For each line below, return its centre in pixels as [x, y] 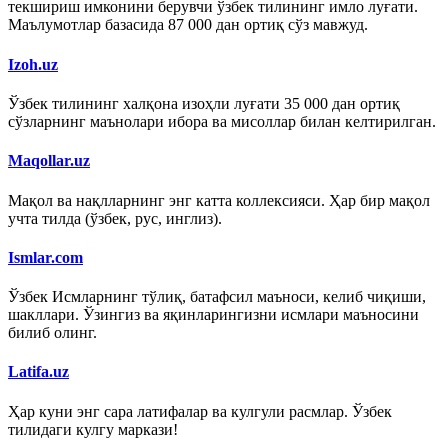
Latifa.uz [38, 372]
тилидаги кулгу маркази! [93, 429]
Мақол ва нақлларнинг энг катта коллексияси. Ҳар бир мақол [219, 200]
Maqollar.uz [49, 161]
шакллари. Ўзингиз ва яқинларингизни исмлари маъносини [213, 315]
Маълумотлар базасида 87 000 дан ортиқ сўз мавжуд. [188, 25]
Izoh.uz [33, 64]
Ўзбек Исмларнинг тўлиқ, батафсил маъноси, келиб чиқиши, [217, 297]
